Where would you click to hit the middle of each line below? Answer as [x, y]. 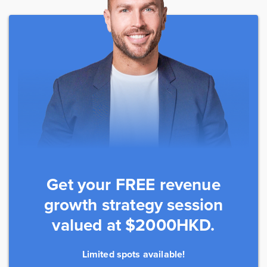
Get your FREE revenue [133, 184]
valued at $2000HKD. [133, 225]
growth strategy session [133, 204]
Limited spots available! [133, 254]
